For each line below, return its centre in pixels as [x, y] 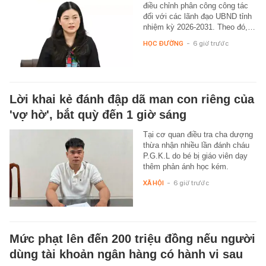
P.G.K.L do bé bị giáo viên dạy [195, 156]
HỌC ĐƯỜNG [163, 44]
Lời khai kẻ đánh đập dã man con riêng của [132, 99]
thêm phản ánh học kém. [186, 167]
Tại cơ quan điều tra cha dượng [198, 135]
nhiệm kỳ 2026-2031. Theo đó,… [199, 27]
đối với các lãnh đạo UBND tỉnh [197, 17]
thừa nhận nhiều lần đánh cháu [196, 145]
